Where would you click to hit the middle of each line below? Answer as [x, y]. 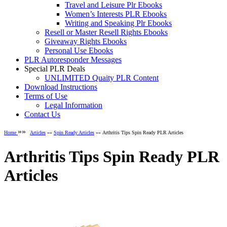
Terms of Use [46, 96]
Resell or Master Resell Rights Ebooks [106, 32]
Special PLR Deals [55, 69]
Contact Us [42, 115]
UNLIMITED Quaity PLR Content [102, 78]
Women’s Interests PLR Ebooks [116, 14]
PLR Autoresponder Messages [73, 60]
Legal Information [73, 105]
